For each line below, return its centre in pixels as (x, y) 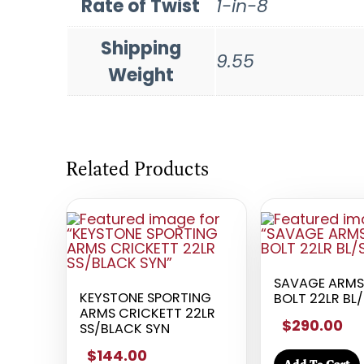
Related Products (137, 168)
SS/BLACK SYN (124, 328)
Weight (141, 75)
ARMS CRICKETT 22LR (147, 313)
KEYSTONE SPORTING (145, 297)
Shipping (141, 48)
